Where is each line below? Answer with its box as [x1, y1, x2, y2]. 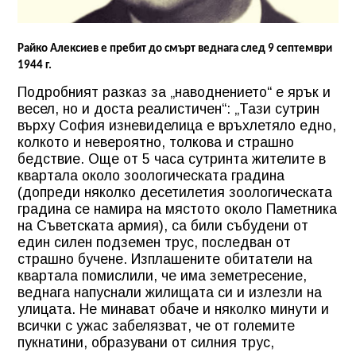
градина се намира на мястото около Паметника [17, 200, 337, 217]
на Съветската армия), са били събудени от [17, 217, 308, 234]
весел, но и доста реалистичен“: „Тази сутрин [17, 100, 319, 117]
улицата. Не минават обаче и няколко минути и [17, 300, 329, 317]
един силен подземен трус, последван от [17, 234, 291, 250]
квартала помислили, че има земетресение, [17, 267, 307, 284]
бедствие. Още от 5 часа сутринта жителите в [17, 150, 326, 167]
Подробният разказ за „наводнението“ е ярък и [17, 83, 331, 100]
